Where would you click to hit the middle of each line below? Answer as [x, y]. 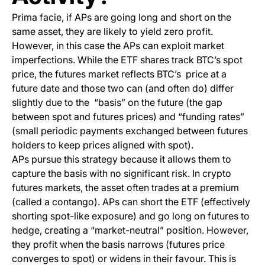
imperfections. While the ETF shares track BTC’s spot [127, 60]
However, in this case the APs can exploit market [118, 46]
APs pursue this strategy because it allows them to [122, 159]
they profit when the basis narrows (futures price [118, 245]
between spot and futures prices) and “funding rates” [128, 117]
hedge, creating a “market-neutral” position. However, [130, 230]
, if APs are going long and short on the [146, 17]
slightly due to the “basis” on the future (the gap [117, 103]
